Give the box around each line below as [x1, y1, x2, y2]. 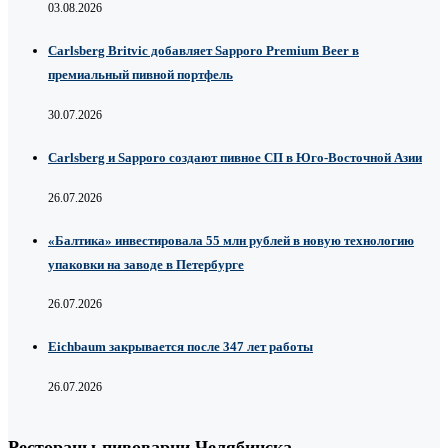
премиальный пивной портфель [48, 66, 233, 82]
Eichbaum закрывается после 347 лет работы [48, 339, 313, 355]
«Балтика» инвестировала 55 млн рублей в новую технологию [48, 232, 414, 248]
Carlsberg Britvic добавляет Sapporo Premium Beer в [48, 42, 359, 58]
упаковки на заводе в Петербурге [48, 256, 244, 272]
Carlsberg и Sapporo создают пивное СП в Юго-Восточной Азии [48, 149, 422, 165]
